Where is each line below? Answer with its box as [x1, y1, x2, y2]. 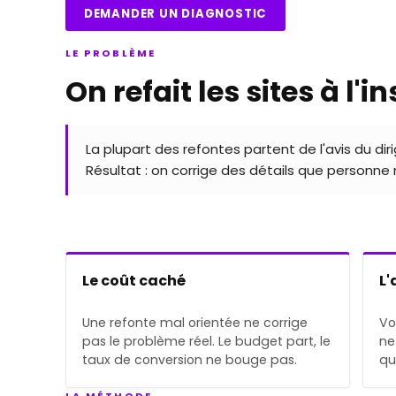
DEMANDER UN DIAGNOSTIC [83, 4, 268, 22]
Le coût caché [82, 270, 186, 291]
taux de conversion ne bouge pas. [82, 350, 297, 369]
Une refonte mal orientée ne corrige [82, 313, 308, 331]
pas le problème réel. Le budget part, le [82, 331, 331, 350]
